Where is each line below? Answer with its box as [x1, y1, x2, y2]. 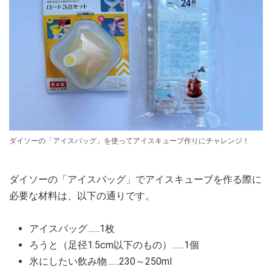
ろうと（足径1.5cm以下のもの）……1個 [29, 239, 199, 251]
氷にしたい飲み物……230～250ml [29, 256, 172, 268]
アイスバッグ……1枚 [29, 223, 115, 235]
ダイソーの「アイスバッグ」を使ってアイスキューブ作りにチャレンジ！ [9, 137, 250, 146]
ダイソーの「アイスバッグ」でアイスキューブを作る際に [9, 174, 262, 186]
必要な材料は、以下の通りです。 [9, 190, 155, 202]
